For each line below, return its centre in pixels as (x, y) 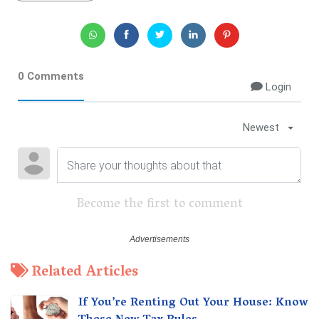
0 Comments (51, 76)
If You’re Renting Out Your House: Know (193, 303)
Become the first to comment (159, 205)
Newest (261, 127)
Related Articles (85, 272)
